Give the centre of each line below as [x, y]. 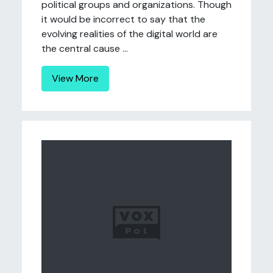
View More [75, 78]
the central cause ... [85, 48]
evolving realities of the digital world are [129, 34]
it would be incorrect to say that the [123, 19]
